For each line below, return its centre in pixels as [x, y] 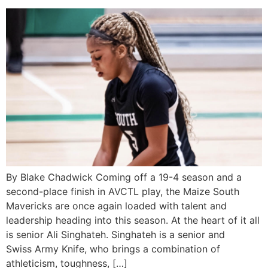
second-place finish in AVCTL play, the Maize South [123, 192]
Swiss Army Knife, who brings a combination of [113, 249]
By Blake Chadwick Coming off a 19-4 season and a [124, 177]
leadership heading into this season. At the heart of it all [133, 220]
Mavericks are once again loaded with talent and [116, 206]
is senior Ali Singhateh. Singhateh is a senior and [115, 235]
